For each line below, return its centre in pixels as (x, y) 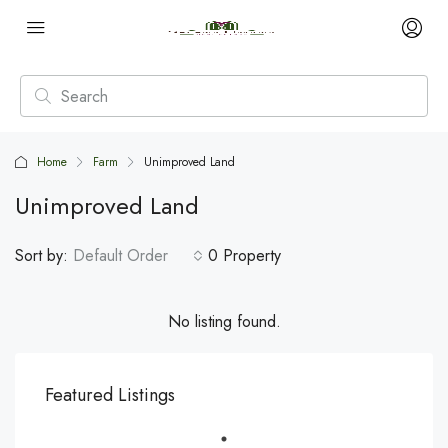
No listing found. (224, 321)
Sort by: (41, 255)
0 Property (244, 255)
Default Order (120, 255)
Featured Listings (110, 395)
